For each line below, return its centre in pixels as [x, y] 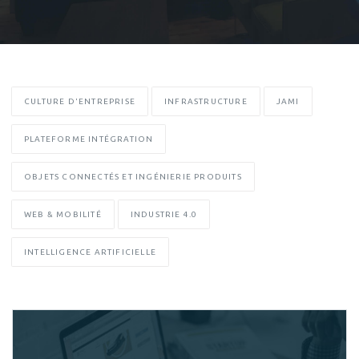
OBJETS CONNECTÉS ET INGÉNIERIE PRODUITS [133, 177]
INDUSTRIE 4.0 [164, 215]
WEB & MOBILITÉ [63, 215]
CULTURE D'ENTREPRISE [80, 102]
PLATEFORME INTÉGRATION [89, 139]
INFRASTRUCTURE [206, 102]
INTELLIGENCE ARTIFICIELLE [90, 252]
